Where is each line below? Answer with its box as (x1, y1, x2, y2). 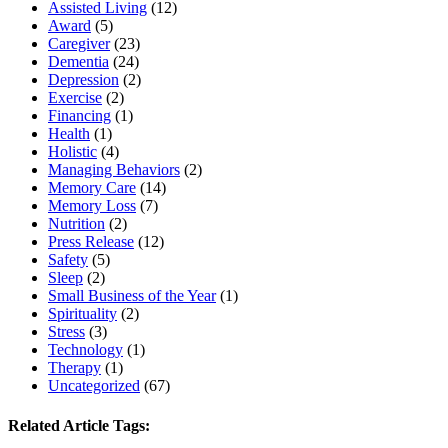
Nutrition (48, 215, 105, 233)
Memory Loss (48, 197, 136, 215)
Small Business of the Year (48, 287, 216, 305)
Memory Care (48, 179, 136, 197)
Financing (48, 107, 111, 125)
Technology (48, 341, 123, 359)
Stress (48, 323, 85, 341)
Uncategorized (48, 377, 140, 395)
